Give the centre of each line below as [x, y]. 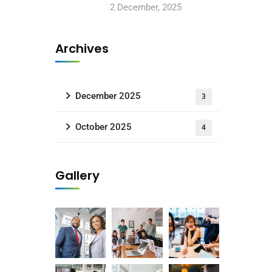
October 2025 [104, 127]
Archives [82, 49]
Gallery [77, 175]
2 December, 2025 [146, 7]
